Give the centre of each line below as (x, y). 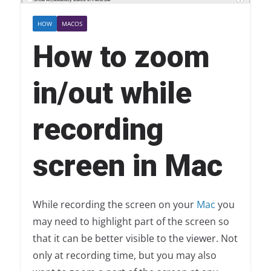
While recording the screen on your (114, 205)
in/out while (112, 93)
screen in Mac (127, 166)
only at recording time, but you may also (124, 256)
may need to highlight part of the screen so (131, 222)
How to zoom (121, 57)
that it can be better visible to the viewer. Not (135, 239)
